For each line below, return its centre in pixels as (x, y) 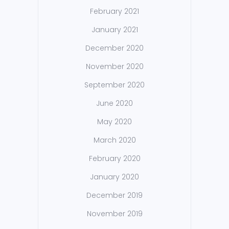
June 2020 (114, 104)
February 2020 (114, 159)
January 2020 (114, 177)
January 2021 (114, 30)
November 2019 (114, 214)
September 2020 (114, 85)
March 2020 (114, 140)
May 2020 (114, 122)
